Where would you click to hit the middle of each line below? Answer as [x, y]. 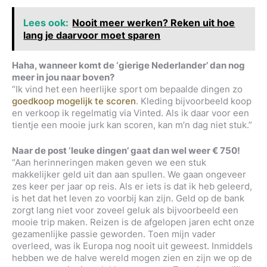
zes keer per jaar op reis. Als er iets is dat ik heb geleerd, [132, 187]
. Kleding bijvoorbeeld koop [194, 101]
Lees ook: [46, 22]
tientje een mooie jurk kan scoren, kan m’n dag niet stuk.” [133, 125]
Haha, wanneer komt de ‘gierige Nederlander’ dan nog [128, 66]
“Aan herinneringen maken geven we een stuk [109, 163]
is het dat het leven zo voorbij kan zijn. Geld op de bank [128, 198]
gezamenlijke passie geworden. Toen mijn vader [114, 234]
